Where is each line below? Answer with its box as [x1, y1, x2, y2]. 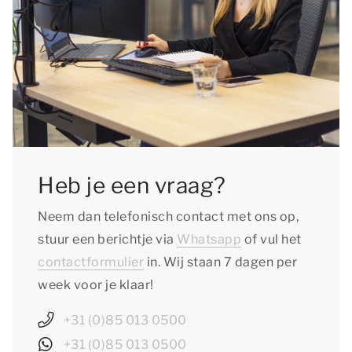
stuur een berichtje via [38, 232, 177, 247]
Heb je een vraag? [38, 172, 226, 199]
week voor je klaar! [38, 277, 154, 292]
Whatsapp [177, 232, 241, 247]
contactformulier [38, 255, 144, 269]
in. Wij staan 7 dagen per [144, 255, 297, 269]
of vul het [241, 232, 302, 247]
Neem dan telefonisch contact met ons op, [38, 209, 299, 224]
